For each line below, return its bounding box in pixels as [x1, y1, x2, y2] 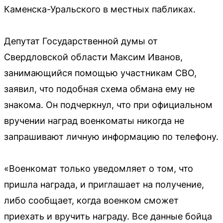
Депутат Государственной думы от [4, 35, 158, 46]
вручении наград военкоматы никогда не [4, 115, 184, 126]
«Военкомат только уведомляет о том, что [4, 163, 193, 174]
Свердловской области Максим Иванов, [4, 51, 183, 62]
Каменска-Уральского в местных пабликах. [4, 3, 196, 14]
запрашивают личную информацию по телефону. [4, 131, 219, 142]
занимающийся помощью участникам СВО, [4, 67, 197, 78]
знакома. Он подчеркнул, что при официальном [4, 99, 213, 110]
